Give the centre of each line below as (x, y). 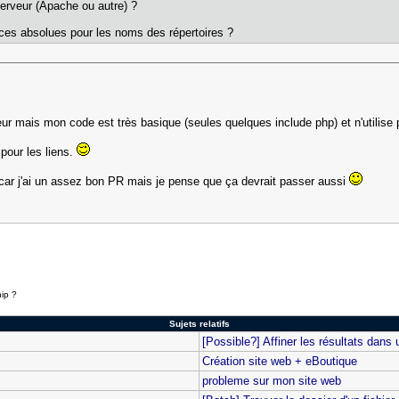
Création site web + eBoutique (280, 361)
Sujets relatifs (199, 324)
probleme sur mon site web (272, 381)
